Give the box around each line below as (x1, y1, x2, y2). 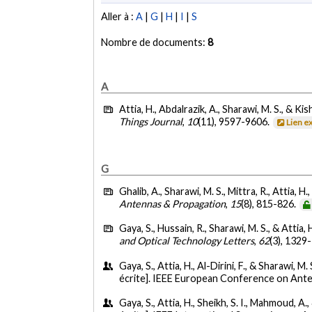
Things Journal (119, 116, 183, 128)
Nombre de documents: (101, 36, 208, 49)
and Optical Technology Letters (119, 235, 255, 247)
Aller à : (101, 10, 136, 23)
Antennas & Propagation (119, 197, 226, 210)
